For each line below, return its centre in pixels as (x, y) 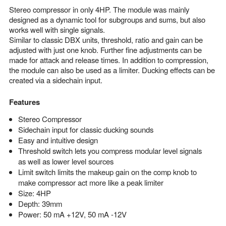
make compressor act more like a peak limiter (91, 182)
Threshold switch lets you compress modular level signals (110, 150)
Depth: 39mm (40, 203)
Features (24, 102)
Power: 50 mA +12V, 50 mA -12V (72, 214)
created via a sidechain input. (56, 80)
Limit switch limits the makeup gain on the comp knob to (107, 172)
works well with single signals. (57, 29)
